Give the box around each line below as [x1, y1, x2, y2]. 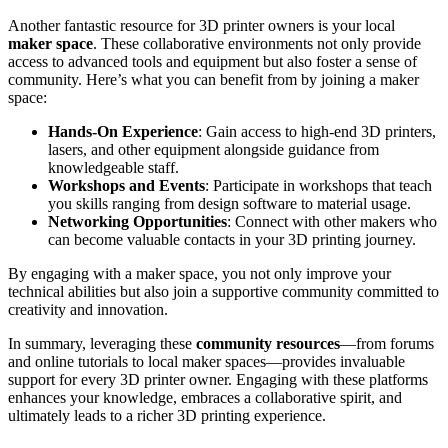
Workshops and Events [48, 176, 205, 194]
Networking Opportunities [48, 212, 227, 230]
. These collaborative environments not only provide [93, 34, 421, 52]
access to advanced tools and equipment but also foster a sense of [8, 52, 417, 70]
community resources [196, 334, 340, 352]
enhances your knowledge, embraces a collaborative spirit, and [8, 388, 402, 406]
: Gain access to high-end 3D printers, [198, 122, 436, 140]
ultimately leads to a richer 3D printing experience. [8, 406, 326, 424]
